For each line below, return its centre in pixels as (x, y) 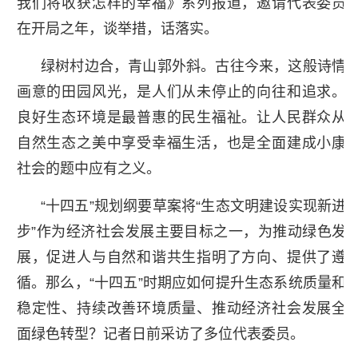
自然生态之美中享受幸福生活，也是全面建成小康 (181, 143)
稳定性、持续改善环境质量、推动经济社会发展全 (181, 308)
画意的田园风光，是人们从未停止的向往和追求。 (181, 91)
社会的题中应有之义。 (88, 168)
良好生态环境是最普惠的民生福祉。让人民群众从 (181, 117)
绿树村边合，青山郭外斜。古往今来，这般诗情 (193, 66)
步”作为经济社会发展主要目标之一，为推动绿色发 (181, 231)
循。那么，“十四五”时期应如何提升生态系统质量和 (181, 282)
